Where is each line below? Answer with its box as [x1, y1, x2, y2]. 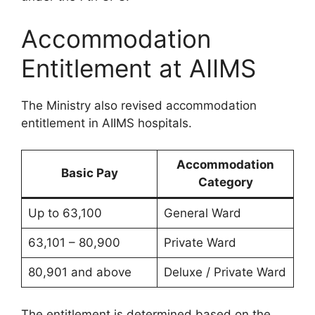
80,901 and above [27, 265, 131, 279]
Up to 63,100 [27, 206, 102, 220]
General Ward [163, 206, 241, 220]
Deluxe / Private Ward [163, 265, 286, 279]
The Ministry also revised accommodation [21, 98, 257, 112]
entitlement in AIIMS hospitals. [21, 115, 192, 130]
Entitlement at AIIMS [21, 53, 256, 83]
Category [198, 175, 253, 189]
